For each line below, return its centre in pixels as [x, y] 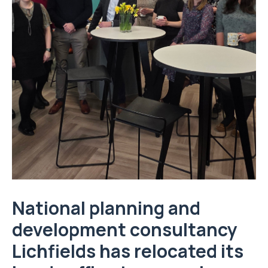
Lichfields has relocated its [128, 251]
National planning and [106, 208]
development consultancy [125, 230]
